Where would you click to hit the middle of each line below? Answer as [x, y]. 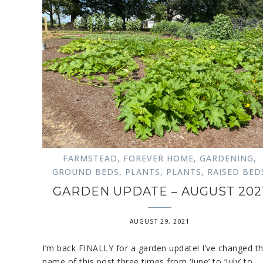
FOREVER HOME [158, 158]
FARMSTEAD [90, 158]
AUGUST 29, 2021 [159, 221]
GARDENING [226, 158]
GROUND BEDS [86, 171]
